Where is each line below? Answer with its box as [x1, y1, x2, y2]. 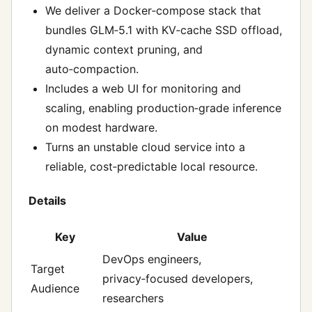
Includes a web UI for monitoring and [45, 81, 241, 95]
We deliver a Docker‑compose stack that [45, 3, 261, 17]
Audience [31, 281, 79, 296]
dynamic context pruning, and [45, 42, 203, 56]
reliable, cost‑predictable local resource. [45, 159, 258, 173]
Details [29, 193, 66, 208]
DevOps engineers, [102, 252, 201, 267]
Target [31, 262, 65, 276]
